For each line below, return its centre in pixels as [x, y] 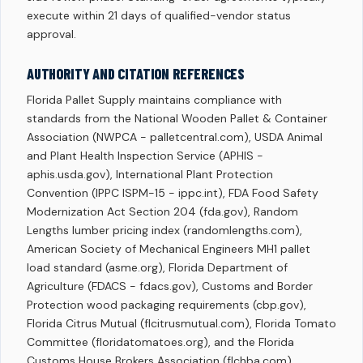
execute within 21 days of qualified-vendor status [159, 15]
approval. [51, 34]
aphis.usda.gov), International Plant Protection [150, 174]
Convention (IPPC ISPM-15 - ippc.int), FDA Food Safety [173, 193]
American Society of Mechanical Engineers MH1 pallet [169, 249]
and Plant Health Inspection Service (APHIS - [145, 156]
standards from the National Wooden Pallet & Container [177, 118]
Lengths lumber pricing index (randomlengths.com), [164, 230]
